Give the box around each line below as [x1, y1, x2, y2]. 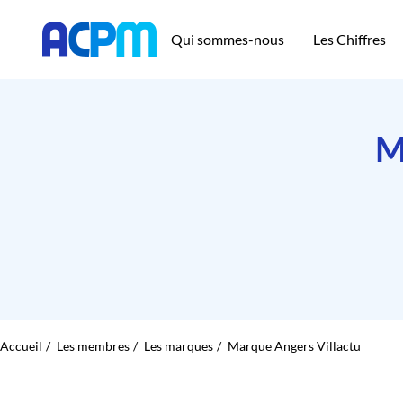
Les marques [144, 337, 213, 354]
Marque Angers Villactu [228, 337, 361, 354]
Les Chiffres [313, 31, 387, 48]
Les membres [57, 337, 130, 354]
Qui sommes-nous [171, 31, 285, 48]
